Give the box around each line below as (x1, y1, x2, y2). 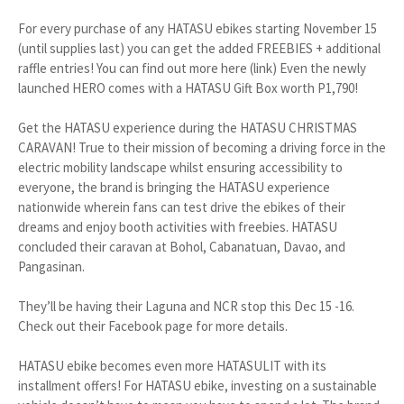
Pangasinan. (18, 257, 85, 275)
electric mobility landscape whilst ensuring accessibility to (18, 158, 343, 176)
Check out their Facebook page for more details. (18, 317, 288, 335)
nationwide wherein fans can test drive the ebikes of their (18, 197, 345, 216)
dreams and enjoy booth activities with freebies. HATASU (18, 217, 337, 235)
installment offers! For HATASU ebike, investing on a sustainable (18, 376, 377, 394)
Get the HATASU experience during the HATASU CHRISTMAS (18, 118, 357, 136)
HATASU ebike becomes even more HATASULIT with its (18, 356, 326, 374)
